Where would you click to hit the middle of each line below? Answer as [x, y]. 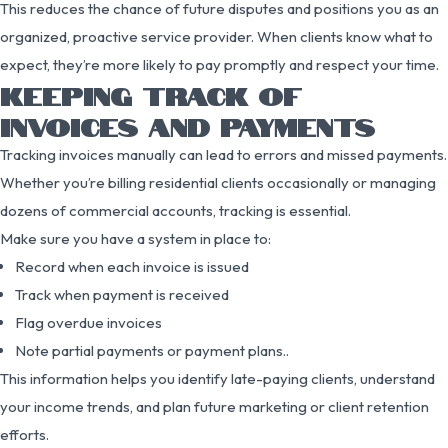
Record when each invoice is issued [132, 266]
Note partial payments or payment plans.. [152, 350]
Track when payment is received [122, 294]
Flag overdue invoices [88, 322]
